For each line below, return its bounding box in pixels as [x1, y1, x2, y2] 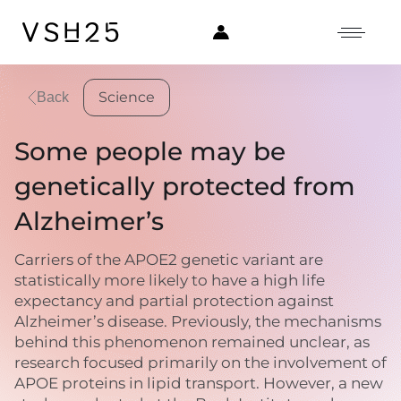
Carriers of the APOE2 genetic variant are [14, 251, 323, 269]
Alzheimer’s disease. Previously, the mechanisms [14, 312, 381, 330]
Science [98, 89, 155, 106]
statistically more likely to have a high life [14, 271, 325, 289]
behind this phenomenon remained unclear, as [14, 333, 370, 351]
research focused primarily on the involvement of [14, 354, 387, 371]
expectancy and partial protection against [14, 292, 334, 310]
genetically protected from [14, 171, 355, 201]
